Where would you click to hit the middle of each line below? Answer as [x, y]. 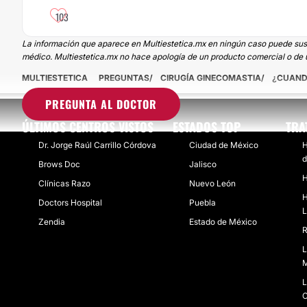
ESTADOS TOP [207, 127]
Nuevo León [212, 183]
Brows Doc [59, 164]
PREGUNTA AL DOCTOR [101, 104]
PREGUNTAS [124, 78]
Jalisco [203, 164]
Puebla [202, 202]
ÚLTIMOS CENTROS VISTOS [88, 127]
